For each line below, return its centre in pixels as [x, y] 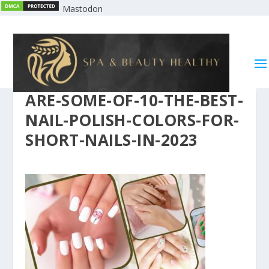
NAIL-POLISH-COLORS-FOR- [132, 120]
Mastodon [83, 9]
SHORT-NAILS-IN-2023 [112, 140]
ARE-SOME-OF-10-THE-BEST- [134, 100]
